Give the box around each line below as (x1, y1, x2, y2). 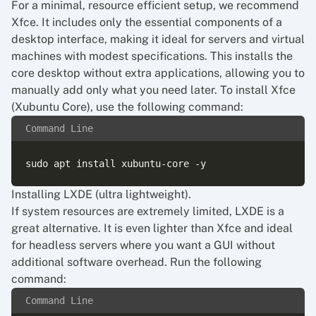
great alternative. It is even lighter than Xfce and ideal (11, 221, 293, 235)
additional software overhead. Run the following (11, 255, 262, 269)
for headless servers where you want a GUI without (11, 238, 275, 252)
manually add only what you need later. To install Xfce (11, 83, 296, 97)
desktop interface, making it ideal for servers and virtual (11, 32, 305, 46)
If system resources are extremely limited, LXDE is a (11, 205, 284, 218)
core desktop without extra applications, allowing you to (11, 66, 305, 80)
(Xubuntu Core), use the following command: (11, 100, 243, 114)
